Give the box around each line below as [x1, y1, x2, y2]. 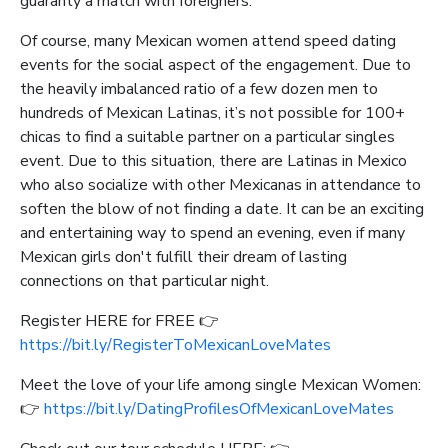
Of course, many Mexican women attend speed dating [20, 30, 396, 52]
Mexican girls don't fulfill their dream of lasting [20, 246, 347, 268]
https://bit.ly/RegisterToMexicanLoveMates [20, 334, 331, 356]
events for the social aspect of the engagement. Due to [20, 54, 411, 76]
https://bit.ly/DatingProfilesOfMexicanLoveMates [44, 398, 394, 420]
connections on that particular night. [20, 270, 269, 292]
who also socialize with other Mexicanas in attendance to [20, 174, 421, 196]
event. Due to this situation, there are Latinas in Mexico [20, 150, 407, 172]
